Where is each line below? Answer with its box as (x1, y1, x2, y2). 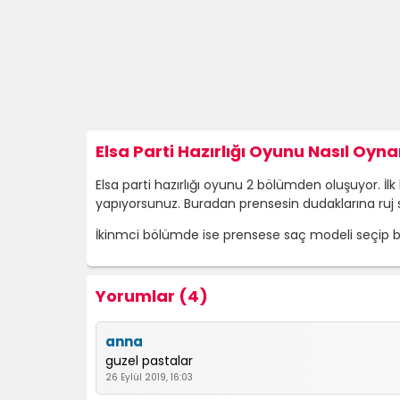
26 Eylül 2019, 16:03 (105, 371, 193, 384)
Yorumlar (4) (96, 285, 208, 307)
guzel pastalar (105, 352, 193, 370)
